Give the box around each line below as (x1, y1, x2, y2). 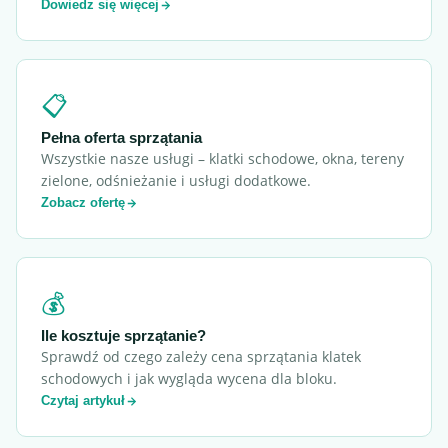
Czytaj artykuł (41, 393, 125, 408)
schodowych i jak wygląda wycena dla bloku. (41, 369, 337, 388)
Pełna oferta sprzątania (41, 129, 202, 146)
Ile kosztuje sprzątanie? (41, 327, 206, 344)
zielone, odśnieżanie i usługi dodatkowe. (41, 171, 311, 190)
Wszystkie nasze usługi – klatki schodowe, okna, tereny (41, 149, 404, 168)
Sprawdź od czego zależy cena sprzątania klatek (41, 347, 361, 366)
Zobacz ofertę (41, 195, 125, 210)
